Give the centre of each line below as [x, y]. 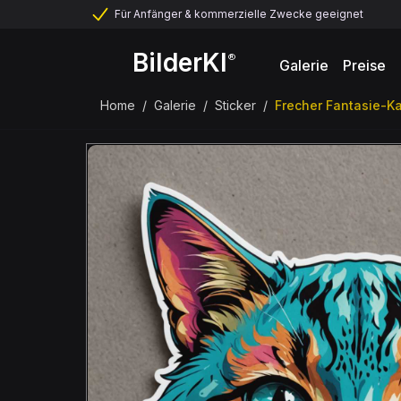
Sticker [235, 105]
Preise [364, 65]
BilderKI [180, 62]
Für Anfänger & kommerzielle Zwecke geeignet [239, 14]
